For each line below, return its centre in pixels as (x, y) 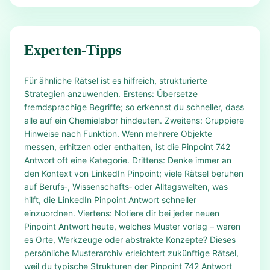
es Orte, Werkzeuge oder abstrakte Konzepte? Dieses (130, 240)
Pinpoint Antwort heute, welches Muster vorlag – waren (132, 226)
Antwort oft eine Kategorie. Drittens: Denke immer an (128, 160)
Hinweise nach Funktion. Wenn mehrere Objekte (118, 133)
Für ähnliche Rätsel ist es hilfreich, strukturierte (116, 80)
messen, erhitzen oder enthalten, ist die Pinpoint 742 (127, 147)
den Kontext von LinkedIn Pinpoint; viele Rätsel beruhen (134, 173)
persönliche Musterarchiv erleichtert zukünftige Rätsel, (131, 253)
